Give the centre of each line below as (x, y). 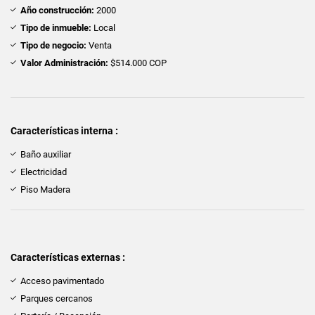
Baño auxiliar (46, 154)
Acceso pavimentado (62, 281)
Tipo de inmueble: (56, 27)
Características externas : (68, 257)
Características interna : (64, 130)
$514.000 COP (137, 63)
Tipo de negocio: (53, 45)
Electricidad (44, 172)
